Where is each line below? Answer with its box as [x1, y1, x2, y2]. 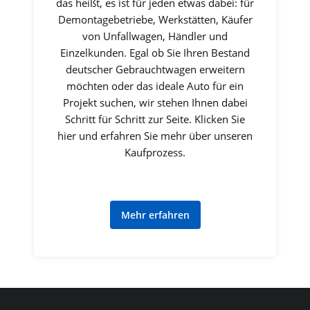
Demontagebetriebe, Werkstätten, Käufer [57, 12, 253, 27]
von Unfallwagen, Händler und [82, 29, 228, 44]
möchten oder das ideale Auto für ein [66, 79, 244, 93]
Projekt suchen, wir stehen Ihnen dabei [62, 95, 248, 110]
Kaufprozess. [125, 145, 185, 160]
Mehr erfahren [120, 208, 190, 222]
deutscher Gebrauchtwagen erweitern [65, 62, 245, 77]
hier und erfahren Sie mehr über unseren [57, 129, 253, 143]
